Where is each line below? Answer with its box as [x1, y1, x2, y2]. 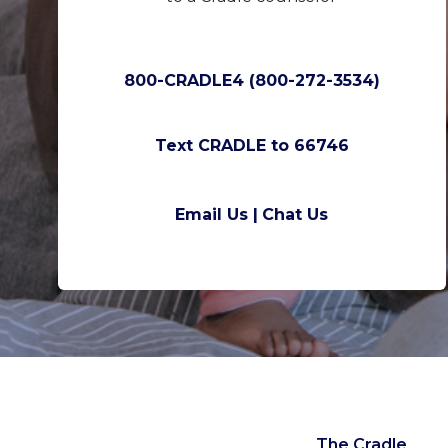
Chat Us [262, 205, 329, 225]
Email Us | [175, 205, 259, 225]
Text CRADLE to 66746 [154, 136, 349, 156]
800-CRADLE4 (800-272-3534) [123, 70, 380, 90]
